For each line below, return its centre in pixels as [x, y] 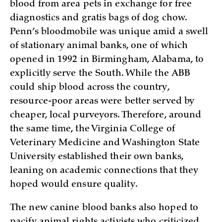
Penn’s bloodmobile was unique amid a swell [109, 32]
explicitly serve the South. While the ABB [100, 74]
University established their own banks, [97, 157]
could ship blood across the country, [90, 87]
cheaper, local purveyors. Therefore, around [106, 115]
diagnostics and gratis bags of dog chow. [99, 18]
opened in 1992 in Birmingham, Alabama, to [107, 60]
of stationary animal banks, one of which [99, 46]
